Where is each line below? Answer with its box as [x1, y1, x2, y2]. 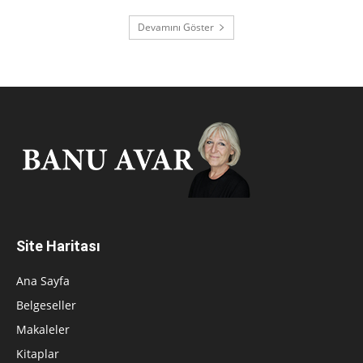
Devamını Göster [138, 20, 214, 35]
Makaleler [16, 322, 70, 338]
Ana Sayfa [16, 273, 70, 289]
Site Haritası [16, 237, 100, 255]
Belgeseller [16, 297, 76, 314]
